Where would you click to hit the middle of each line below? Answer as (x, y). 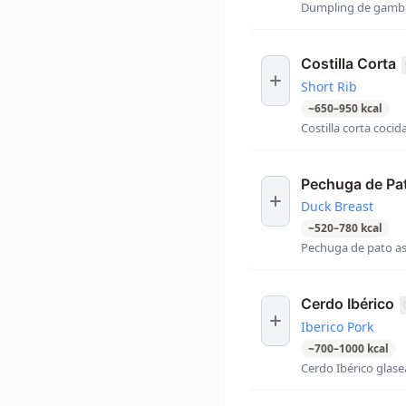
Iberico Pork (337, 326)
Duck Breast (337, 207)
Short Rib (329, 86)
